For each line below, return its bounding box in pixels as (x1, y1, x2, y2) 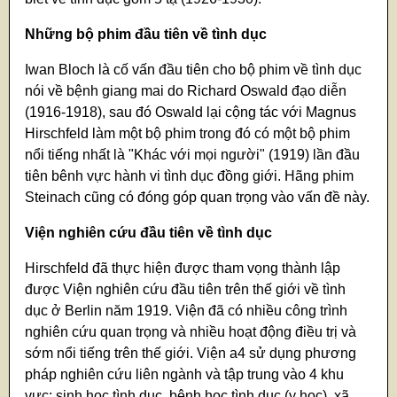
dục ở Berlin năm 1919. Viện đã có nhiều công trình (25, 303, 348, 319)
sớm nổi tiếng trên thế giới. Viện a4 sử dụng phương (25, 346, 357, 362)
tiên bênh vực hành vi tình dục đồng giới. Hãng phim (25, 168, 354, 184)
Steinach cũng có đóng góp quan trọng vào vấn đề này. (25, 190, 370, 206)
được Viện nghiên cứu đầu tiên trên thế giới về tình (25, 282, 346, 298)
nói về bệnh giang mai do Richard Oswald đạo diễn (25, 83, 347, 99)
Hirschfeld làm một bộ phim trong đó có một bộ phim (25, 126, 351, 142)
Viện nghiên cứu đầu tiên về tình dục (25, 225, 273, 241)
